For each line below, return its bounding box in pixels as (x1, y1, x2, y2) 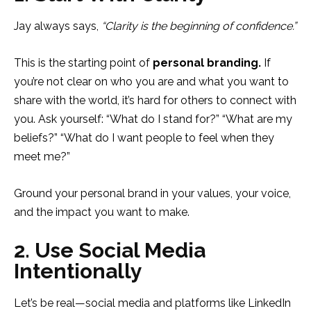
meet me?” (14, 149, 78, 163)
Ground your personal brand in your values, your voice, (14, 186, 291, 200)
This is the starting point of (14, 56, 153, 69)
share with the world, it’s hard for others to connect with (14, 93, 296, 107)
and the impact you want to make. (14, 205, 190, 219)
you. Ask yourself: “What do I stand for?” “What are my (14, 112, 292, 126)
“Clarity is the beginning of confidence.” (101, 19, 296, 33)
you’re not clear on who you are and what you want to (14, 74, 289, 88)
